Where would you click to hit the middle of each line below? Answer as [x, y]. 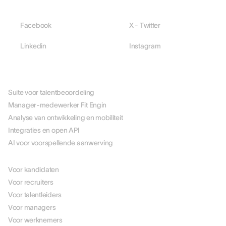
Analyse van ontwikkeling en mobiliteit [66, 118]
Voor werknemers [35, 220]
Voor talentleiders [35, 195]
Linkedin [33, 46]
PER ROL [22, 153]
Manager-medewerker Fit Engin [58, 105]
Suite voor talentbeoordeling [51, 92]
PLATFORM [27, 76]
